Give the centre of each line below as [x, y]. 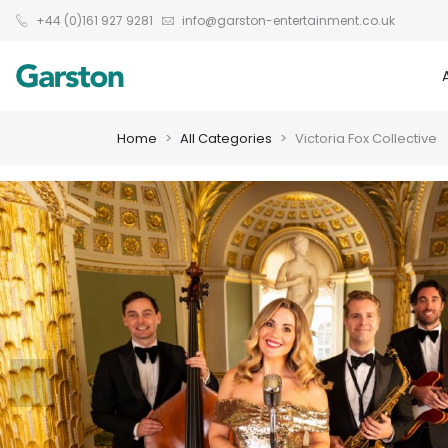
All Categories [226, 138]
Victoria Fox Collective [366, 138]
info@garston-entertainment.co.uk [287, 20]
